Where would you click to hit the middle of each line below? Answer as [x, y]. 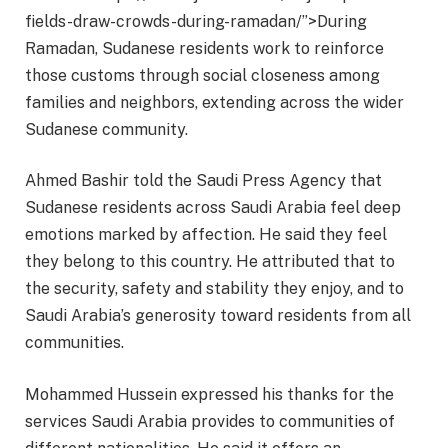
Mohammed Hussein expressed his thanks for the [209, 394]
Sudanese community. [106, 129]
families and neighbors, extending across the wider [214, 102]
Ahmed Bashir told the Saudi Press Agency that [203, 181]
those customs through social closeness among [202, 75]
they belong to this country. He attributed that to [210, 262]
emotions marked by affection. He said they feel [206, 235]
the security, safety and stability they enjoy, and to [214, 289]
